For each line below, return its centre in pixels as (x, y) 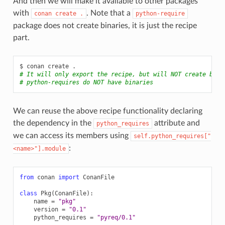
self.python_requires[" (172, 136)
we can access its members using (72, 135)
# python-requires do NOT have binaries (86, 82)
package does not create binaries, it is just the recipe (105, 25)
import (69, 177)
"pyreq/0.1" (116, 217)
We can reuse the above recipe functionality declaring (107, 111)
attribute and (176, 123)
